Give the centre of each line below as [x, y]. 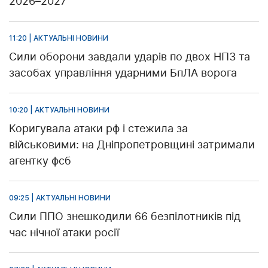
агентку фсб [40, 160]
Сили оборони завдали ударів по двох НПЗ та [130, 56]
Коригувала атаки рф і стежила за [98, 128]
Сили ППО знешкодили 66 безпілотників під [125, 216]
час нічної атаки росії [64, 232]
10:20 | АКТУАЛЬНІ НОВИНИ [59, 109]
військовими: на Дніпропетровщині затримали [132, 144]
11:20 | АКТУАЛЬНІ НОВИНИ [59, 38]
